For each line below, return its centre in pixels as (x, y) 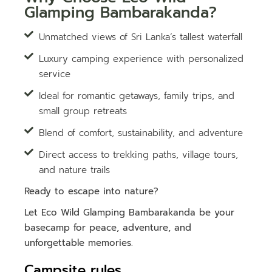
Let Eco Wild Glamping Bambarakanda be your (130, 213)
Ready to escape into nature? (92, 192)
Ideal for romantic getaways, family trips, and (137, 96)
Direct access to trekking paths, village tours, (139, 155)
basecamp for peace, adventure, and (108, 228)
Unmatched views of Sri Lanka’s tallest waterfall (141, 37)
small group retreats (83, 111)
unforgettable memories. (79, 243)
